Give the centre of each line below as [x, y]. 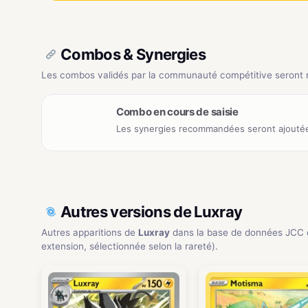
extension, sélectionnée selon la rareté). [130, 246]
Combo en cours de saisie [177, 111]
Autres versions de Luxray [152, 211]
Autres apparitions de [90, 232]
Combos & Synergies [133, 54]
